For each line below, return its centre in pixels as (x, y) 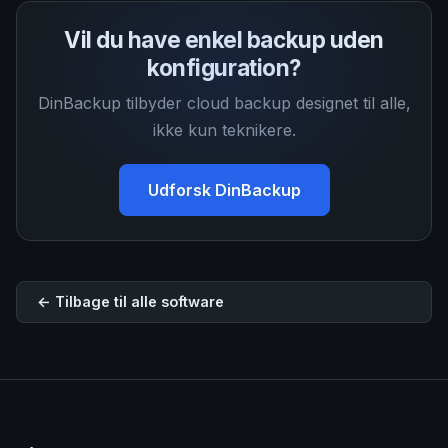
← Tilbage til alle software (130, 301)
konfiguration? (224, 67)
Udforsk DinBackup (224, 190)
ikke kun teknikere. (224, 130)
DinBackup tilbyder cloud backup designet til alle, (224, 103)
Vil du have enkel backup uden (223, 39)
